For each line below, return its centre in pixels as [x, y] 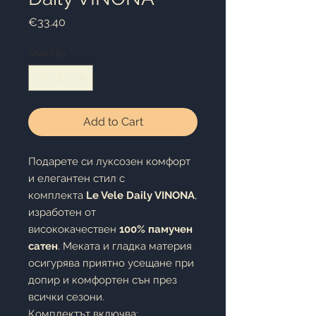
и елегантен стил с [77, 178]
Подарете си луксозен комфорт [109, 162]
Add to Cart [113, 122]
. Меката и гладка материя [125, 246]
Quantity [48, 52]
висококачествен [74, 229]
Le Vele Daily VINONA [140, 195]
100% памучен [156, 229]
